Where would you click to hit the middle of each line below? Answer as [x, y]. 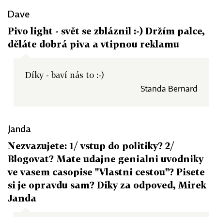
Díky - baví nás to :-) [65, 75]
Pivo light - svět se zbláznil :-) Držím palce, [106, 31]
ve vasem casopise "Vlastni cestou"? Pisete [106, 172]
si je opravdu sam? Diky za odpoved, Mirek [107, 185]
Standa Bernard [169, 89]
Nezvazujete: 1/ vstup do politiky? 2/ [91, 146]
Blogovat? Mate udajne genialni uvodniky [106, 159]
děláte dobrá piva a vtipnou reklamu [93, 44]
